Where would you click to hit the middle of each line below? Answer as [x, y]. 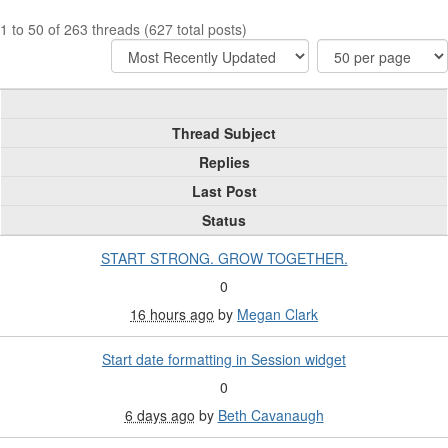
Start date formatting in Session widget [224, 359]
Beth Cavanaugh [270, 415]
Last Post [224, 191]
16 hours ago [172, 314]
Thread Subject [224, 133]
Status [224, 220]
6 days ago [159, 415]
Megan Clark [277, 314]
